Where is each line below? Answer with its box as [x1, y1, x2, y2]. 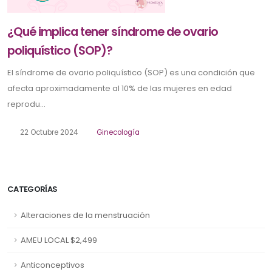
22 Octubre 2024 [18, 127, 78, 137]
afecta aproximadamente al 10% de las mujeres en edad [7, 82, 232, 94]
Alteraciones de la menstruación [21, 209, 150, 221]
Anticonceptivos [21, 259, 84, 271]
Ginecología [97, 127, 140, 137]
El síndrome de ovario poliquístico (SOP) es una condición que [7, 66, 255, 78]
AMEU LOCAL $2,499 [21, 234, 97, 246]
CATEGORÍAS [7, 183, 58, 195]
